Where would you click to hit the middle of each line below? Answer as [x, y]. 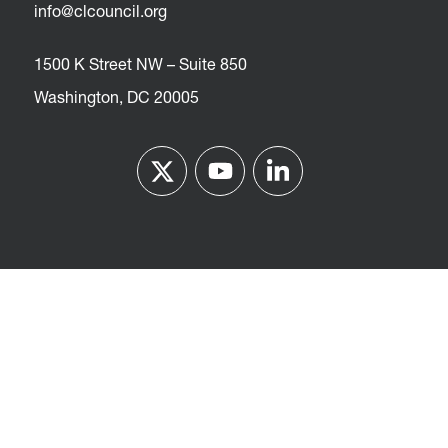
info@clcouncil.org [101, 13]
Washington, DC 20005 [117, 99]
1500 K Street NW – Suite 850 [141, 66]
